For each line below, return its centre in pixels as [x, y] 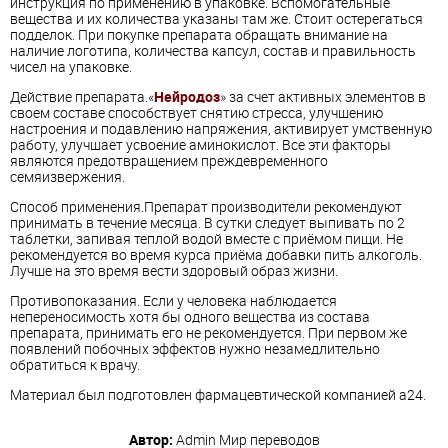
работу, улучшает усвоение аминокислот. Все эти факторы [200, 145]
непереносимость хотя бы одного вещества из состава [190, 317]
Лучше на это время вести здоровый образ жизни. [174, 271]
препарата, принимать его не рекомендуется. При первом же [208, 333]
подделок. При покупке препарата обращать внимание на [199, 35]
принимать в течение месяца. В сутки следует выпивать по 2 [207, 223]
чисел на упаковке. [71, 67]
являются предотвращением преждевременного [169, 161]
